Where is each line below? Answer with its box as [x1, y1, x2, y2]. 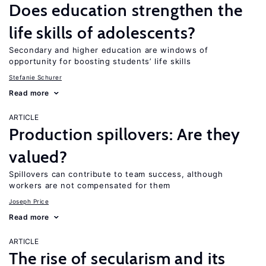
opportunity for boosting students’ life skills [9, 56, 191, 66]
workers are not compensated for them [9, 180, 171, 190]
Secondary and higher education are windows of [9, 45, 208, 55]
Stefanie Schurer [9, 74, 62, 81]
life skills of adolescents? [9, 23, 196, 43]
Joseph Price [9, 198, 49, 205]
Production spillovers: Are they [9, 124, 241, 144]
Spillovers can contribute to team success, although [9, 169, 223, 179]
